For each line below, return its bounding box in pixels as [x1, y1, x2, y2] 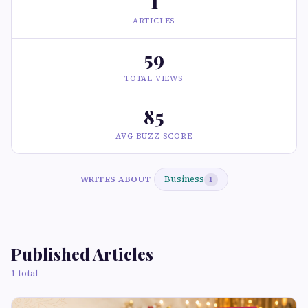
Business [164, 173, 204, 185]
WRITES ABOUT [80, 173, 151, 185]
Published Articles [11, 243, 153, 265]
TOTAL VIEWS [124, 74, 184, 84]
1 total [11, 267, 38, 279]
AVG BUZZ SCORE [115, 131, 192, 142]
